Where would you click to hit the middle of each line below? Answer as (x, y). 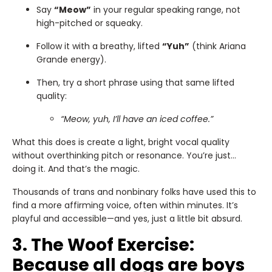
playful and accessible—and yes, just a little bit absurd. (127, 218)
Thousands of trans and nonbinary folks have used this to (134, 192)
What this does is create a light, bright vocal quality (121, 142)
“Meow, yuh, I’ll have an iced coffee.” (137, 119)
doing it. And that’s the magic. (76, 168)
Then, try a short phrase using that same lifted (135, 82)
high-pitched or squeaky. (90, 23)
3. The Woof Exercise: (103, 245)
